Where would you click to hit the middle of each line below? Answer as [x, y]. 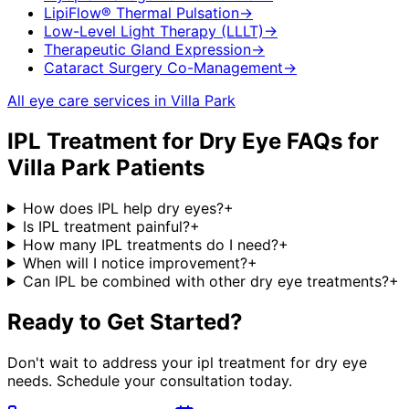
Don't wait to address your [102, 362]
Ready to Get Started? [125, 321]
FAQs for [330, 141]
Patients [157, 167]
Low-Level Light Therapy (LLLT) [154, 31]
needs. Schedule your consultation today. [150, 380]
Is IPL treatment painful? [106, 226]
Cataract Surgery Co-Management [163, 67]
